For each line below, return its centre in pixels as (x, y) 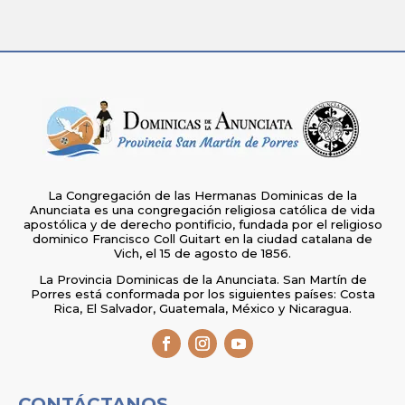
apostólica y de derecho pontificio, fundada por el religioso (202, 224)
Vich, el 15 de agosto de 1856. (202, 253)
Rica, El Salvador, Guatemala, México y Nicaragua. (202, 308)
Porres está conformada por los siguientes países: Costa (202, 293)
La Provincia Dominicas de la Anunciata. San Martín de (202, 279)
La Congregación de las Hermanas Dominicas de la (202, 195)
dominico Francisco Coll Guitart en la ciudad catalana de (202, 238)
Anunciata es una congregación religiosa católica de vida (202, 209)
